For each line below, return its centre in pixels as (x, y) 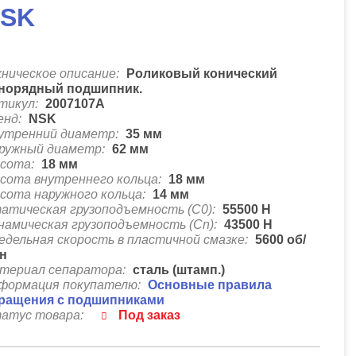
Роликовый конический (202, 74)
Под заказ (150, 315)
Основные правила (210, 285)
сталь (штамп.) (179, 270)
